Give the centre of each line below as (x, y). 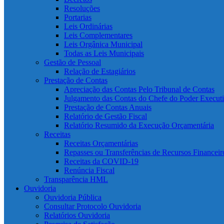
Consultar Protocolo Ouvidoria (92, 206)
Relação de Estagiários (100, 71)
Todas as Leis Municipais (104, 53)
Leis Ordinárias (88, 26)
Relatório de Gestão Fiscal (105, 116)
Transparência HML (76, 179)
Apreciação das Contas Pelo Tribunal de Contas (139, 89)
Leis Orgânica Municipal (103, 44)
